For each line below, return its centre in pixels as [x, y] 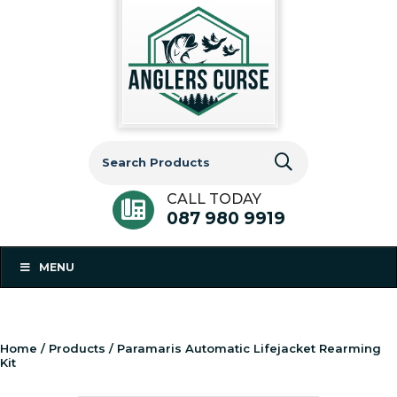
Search [112, 148]
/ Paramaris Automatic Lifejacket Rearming [243, 348]
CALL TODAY [214, 198]
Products [77, 348]
